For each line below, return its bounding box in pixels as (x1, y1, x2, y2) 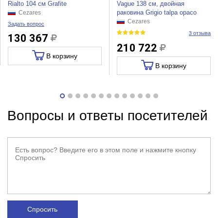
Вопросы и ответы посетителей (7, 108, 208, 124)
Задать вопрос (7, 21, 44, 27)
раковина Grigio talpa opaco (116, 9, 197, 17)
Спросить (27, 205, 58, 214)
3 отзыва (189, 30, 211, 36)
